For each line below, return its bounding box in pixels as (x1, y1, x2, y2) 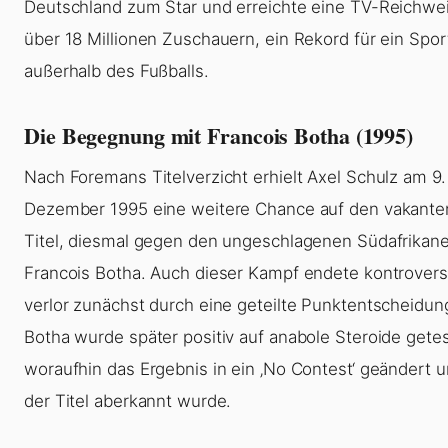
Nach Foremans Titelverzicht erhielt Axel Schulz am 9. (24, 167, 446, 188)
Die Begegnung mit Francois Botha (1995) (24, 119, 414, 153)
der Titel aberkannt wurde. (24, 391, 232, 412)
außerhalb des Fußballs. (24, 61, 209, 82)
